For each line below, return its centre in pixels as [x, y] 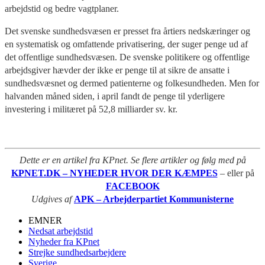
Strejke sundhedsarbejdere [77, 252]
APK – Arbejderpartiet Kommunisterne [154, 199]
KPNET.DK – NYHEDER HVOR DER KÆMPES [114, 173]
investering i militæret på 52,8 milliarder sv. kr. [91, 109]
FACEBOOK [132, 186]
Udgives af [53, 199]
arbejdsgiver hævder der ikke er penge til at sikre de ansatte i [117, 70]
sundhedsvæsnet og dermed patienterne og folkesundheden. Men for [132, 83]
